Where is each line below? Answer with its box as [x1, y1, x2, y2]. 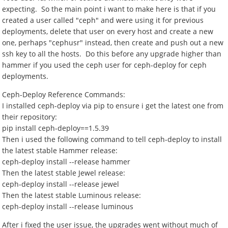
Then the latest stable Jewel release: [2, 168, 126, 178]
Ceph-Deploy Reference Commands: [2, 90, 126, 99]
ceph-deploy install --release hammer [2, 157, 133, 166]
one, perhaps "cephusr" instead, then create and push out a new [2, 38, 224, 47]
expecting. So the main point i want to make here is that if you [2, 4, 216, 14]
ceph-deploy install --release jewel [2, 179, 120, 189]
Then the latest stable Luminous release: [2, 190, 141, 200]
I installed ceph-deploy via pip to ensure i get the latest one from [2, 101, 224, 110]
